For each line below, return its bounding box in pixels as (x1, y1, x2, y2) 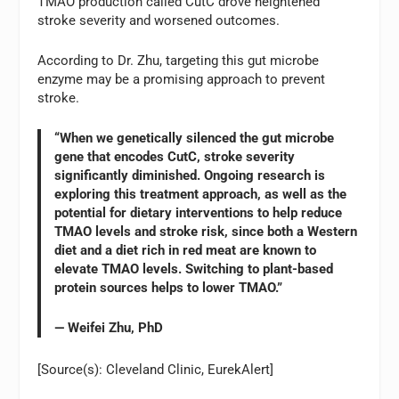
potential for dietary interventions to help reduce (54, 205, 343, 222)
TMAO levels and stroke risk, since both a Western (54, 224, 358, 240)
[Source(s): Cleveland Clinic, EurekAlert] (37, 362, 274, 379)
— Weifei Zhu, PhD (54, 320, 164, 337)
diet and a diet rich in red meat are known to (54, 242, 317, 259)
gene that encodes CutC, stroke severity (54, 149, 296, 166)
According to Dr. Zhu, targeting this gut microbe (37, 53, 320, 69)
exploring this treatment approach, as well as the (54, 186, 347, 203)
